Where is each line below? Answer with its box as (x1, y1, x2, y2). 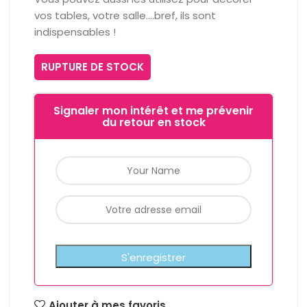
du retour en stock (101, 114, 206, 130)
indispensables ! (34, 25, 116, 39)
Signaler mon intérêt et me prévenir (53, 103, 254, 119)
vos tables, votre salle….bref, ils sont (34, 8, 216, 23)
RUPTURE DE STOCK (41, 60, 144, 74)
